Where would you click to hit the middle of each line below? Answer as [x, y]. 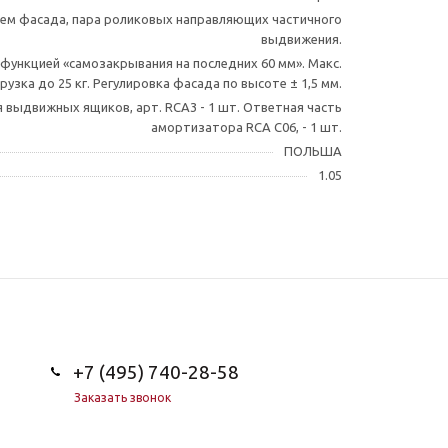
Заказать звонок [122, 397]
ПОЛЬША [313, 150]
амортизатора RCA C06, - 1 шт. [246, 126]
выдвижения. [301, 38]
